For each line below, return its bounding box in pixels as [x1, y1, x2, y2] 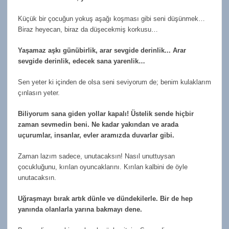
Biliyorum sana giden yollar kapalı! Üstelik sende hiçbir [18, 109, 194, 118]
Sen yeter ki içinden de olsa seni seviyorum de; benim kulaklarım [18, 78, 211, 86]
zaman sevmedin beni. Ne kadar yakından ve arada [18, 120, 178, 128]
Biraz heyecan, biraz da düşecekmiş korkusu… [18, 25, 158, 33]
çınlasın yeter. [18, 88, 60, 97]
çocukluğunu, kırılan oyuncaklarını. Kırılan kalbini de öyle [18, 163, 188, 171]
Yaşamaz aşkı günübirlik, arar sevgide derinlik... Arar [18, 46, 186, 54]
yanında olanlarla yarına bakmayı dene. [18, 205, 142, 213]
